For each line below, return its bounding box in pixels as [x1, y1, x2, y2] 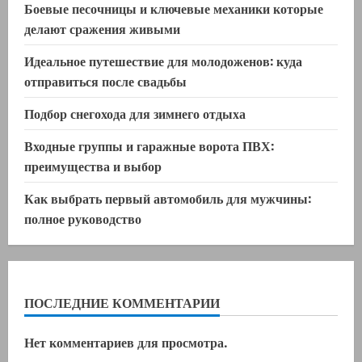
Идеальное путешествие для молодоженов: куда [24, 51, 302, 71]
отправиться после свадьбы [24, 71, 187, 91]
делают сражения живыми [24, 19, 180, 39]
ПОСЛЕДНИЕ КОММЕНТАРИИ [24, 293, 220, 313]
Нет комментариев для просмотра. [24, 334, 228, 352]
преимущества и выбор [24, 156, 162, 176]
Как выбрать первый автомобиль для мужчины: [24, 188, 311, 208]
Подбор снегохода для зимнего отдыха [24, 103, 246, 124]
